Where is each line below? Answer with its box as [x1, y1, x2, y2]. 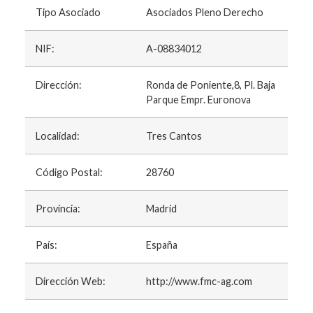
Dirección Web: [35, 275, 105, 288]
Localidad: [35, 130, 80, 143]
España [145, 239, 177, 252]
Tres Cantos [145, 130, 202, 143]
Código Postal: [35, 166, 103, 179]
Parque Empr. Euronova [145, 94, 251, 106]
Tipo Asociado [35, 6, 101, 19]
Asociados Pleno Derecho [145, 6, 263, 19]
